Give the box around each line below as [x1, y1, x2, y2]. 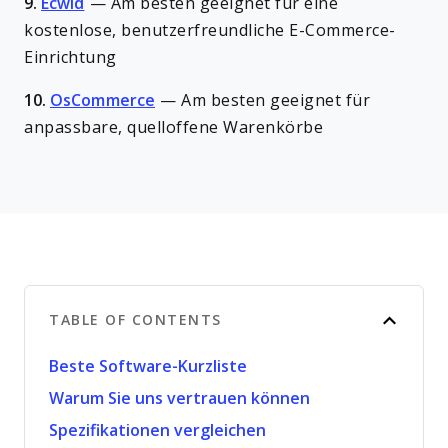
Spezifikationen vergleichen [49, 422, 266, 439]
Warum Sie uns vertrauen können [49, 390, 310, 407]
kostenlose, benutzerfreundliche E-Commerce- [24, 22, 396, 39]
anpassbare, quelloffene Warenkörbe [24, 119, 323, 136]
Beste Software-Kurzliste [49, 358, 247, 375]
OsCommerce [50, 92, 155, 109]
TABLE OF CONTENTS [49, 312, 222, 328]
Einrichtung [24, 49, 117, 66]
